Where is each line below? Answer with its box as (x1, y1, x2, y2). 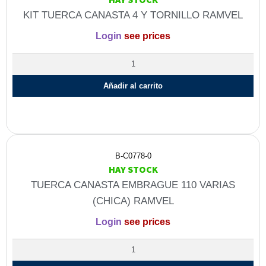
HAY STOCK (108, 163, 158, 176)
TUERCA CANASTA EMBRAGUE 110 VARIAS (31, 179, 235, 191)
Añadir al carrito (103, 81, 163, 91)
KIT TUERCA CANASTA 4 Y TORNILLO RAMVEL (23, 9, 243, 21)
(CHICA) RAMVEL (92, 195, 174, 207)
